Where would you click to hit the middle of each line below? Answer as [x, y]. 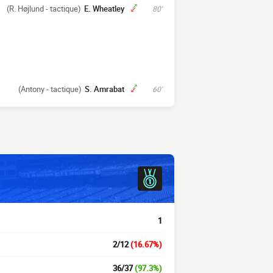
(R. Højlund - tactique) [44, 9]
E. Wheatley [104, 9]
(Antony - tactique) [50, 89]
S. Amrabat [105, 89]
